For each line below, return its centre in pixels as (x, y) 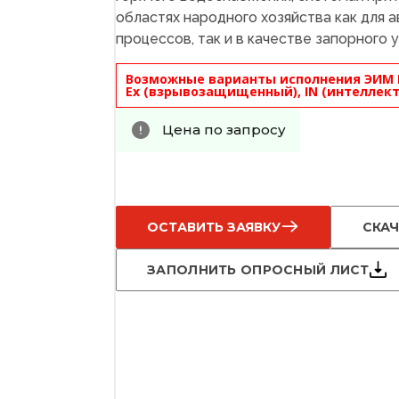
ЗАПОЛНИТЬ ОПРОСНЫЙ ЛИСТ (258, 270)
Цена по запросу (224, 130)
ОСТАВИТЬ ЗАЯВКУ (214, 228)
